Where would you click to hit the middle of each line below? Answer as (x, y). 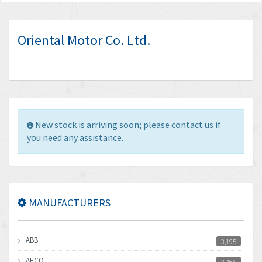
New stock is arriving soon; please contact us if (128, 125)
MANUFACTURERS (68, 203)
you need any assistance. (75, 137)
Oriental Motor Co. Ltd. (84, 40)
